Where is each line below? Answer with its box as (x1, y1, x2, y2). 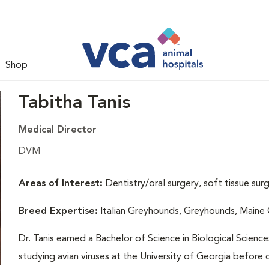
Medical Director (18, 125, 97, 135)
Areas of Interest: (18, 179, 106, 189)
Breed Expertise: (18, 207, 98, 216)
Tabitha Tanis (18, 94, 130, 112)
